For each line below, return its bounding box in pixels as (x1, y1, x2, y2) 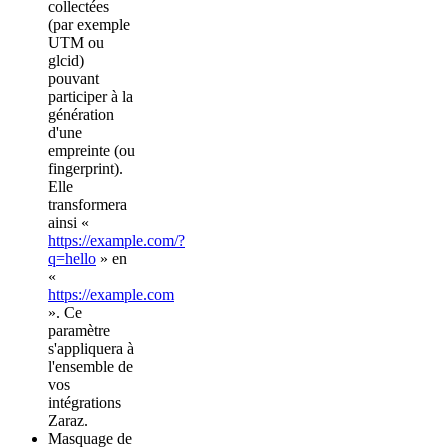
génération (48, 105, 114, 123)
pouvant (48, 69, 99, 87)
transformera (48, 195, 127, 213)
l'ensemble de (48, 357, 133, 375)
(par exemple (48, 15, 130, 33)
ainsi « (48, 213, 89, 231)
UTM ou (48, 33, 104, 51)
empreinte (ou (48, 141, 135, 159)
